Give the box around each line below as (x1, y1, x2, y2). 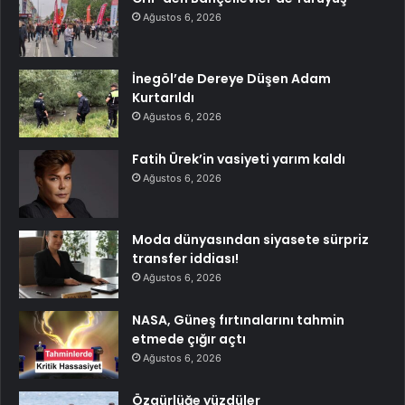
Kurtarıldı (132, 88, 194, 107)
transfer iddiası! (132, 249, 239, 268)
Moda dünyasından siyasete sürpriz (132, 230, 369, 249)
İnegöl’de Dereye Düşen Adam (132, 69, 331, 88)
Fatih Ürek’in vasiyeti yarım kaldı (132, 149, 345, 168)
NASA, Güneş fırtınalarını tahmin (132, 310, 344, 329)
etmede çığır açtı (132, 329, 246, 348)
